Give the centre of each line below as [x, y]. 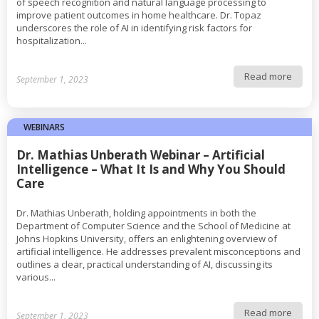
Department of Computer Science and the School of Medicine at [153, 226]
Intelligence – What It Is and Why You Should [151, 169]
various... [36, 277]
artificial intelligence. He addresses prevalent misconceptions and [158, 251]
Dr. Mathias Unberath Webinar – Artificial [141, 155]
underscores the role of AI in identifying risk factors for [134, 28]
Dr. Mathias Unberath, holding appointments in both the [136, 213]
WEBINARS [44, 127]
